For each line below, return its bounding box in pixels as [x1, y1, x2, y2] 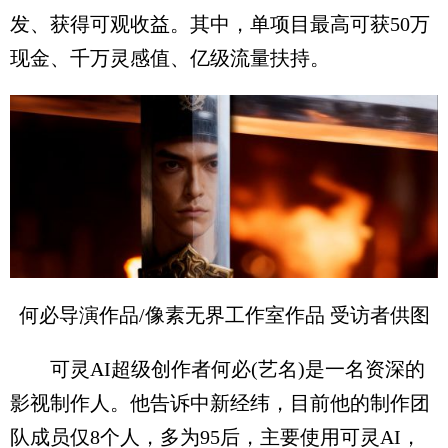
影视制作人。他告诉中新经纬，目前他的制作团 [10, 391, 430, 414]
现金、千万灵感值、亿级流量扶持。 [10, 46, 330, 69]
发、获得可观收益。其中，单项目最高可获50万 [10, 12, 430, 35]
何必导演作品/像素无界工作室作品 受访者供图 [18, 303, 430, 326]
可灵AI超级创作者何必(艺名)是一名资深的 [10, 357, 425, 380]
